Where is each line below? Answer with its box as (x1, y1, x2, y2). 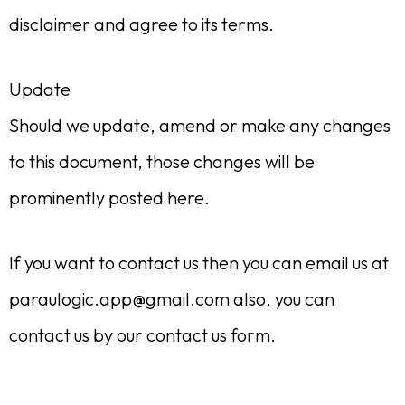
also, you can (230, 287, 334, 310)
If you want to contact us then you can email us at (9, 251, 389, 274)
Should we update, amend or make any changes (9, 114, 391, 137)
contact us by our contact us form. (9, 324, 276, 346)
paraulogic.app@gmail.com (9, 287, 230, 310)
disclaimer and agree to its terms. (9, 13, 274, 35)
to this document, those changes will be (9, 150, 315, 173)
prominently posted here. (9, 186, 210, 209)
